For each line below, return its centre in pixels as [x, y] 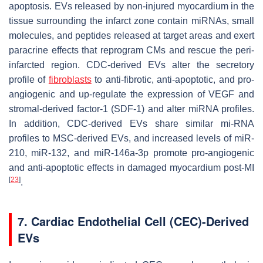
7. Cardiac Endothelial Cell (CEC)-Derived [133, 221]
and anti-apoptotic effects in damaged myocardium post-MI [131, 167]
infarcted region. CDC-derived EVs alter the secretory [131, 65]
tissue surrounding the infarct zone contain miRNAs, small [131, 21]
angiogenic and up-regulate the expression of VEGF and [131, 94]
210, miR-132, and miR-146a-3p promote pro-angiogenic [131, 153]
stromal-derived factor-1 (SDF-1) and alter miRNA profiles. [131, 109]
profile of [29, 79]
